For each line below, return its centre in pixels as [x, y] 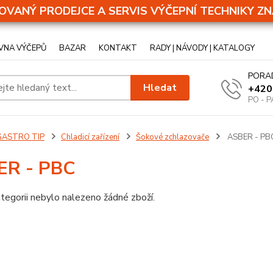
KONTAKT [118, 48]
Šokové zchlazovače [172, 137]
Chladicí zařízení [90, 137]
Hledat [160, 87]
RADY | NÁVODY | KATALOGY [202, 48]
